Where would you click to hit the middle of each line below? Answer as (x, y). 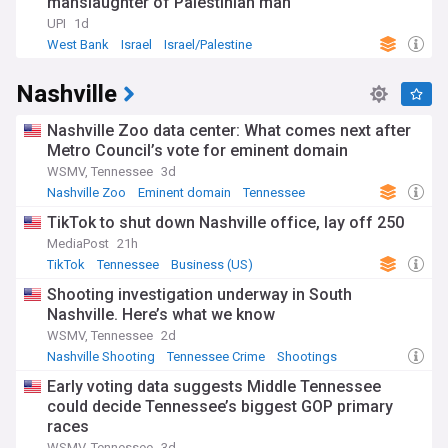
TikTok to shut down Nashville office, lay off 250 (225, 223)
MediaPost (78, 244)
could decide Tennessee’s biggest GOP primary (220, 407)
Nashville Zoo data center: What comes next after (229, 131)
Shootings (307, 357)
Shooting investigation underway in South (199, 295)
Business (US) (212, 265)
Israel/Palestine (208, 45)
